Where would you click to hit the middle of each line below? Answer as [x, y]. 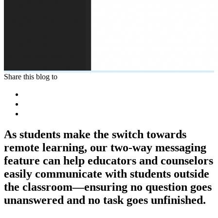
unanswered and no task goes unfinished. [105, 200]
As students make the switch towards [95, 134]
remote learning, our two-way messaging [105, 147]
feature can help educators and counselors [109, 160]
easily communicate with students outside [107, 173]
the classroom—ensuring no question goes [108, 187]
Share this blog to [31, 76]
